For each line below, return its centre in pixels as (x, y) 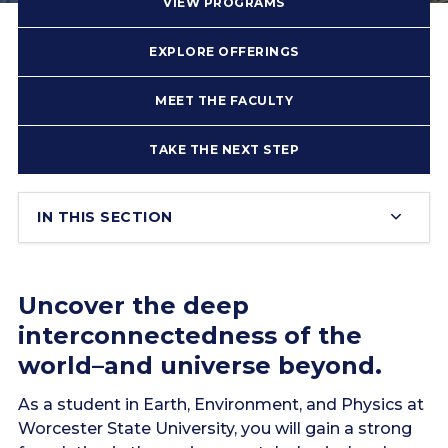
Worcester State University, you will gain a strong (215, 428)
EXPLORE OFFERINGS (224, 51)
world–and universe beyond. (200, 365)
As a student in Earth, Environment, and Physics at (221, 404)
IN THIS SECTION (105, 217)
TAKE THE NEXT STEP (224, 149)
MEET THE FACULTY (224, 100)
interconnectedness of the (190, 335)
